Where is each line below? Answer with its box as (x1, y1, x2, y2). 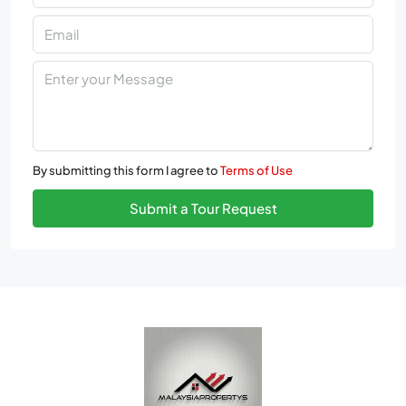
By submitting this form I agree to (33, 162, 220, 178)
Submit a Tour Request (129, 198, 277, 217)
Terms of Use (220, 162, 293, 178)
